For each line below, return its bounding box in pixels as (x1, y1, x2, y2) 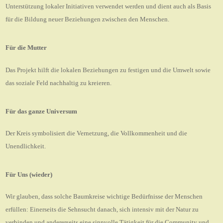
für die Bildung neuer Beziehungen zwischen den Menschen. (5, 15, 170, 23)
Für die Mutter (5, 44, 47, 52)
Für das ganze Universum (5, 107, 78, 115)
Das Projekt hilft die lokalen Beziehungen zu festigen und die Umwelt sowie (5, 66, 211, 74)
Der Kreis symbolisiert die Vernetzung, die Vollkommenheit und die (5, 129, 188, 137)
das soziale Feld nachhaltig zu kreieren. (5, 79, 112, 87)
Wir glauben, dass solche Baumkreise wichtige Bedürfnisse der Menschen (5, 192, 203, 200)
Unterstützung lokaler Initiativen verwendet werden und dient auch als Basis (5, 2, 212, 10)
